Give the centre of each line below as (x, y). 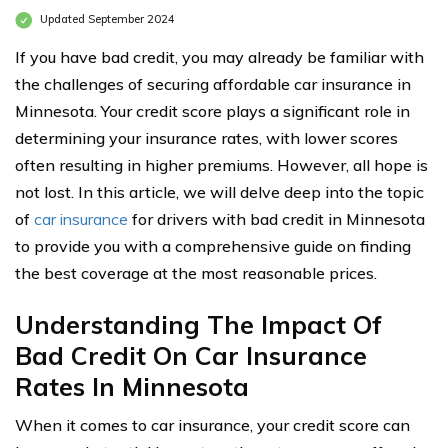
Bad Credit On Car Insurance (191, 355)
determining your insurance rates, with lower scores (206, 138)
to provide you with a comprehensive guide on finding (213, 246)
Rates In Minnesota (132, 386)
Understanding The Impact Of (198, 324)
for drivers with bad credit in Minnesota (276, 219)
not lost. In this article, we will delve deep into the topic (219, 192)
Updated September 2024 (106, 19)
